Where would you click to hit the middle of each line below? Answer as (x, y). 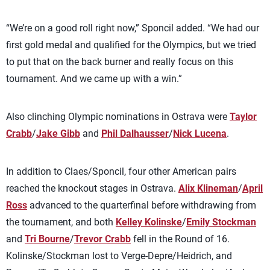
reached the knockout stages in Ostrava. (92, 188)
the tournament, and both (61, 222)
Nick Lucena (200, 133)
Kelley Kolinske (149, 222)
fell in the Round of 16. (180, 239)
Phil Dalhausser (135, 133)
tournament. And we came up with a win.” (94, 79)
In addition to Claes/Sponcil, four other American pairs (121, 171)
